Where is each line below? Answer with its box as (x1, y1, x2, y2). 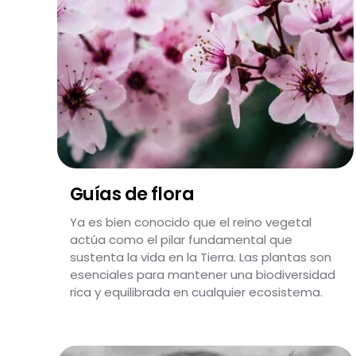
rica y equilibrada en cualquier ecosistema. (70, 284, 323, 300)
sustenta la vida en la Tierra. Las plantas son (70, 249, 331, 265)
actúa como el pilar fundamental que (70, 231, 292, 248)
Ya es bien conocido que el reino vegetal (70, 214, 311, 230)
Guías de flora (70, 181, 195, 207)
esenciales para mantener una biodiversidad (70, 266, 335, 283)
